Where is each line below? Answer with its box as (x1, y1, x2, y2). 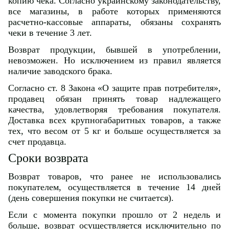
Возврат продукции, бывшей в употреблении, (8, 44, 221, 55)
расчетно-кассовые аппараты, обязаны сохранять (8, 17, 221, 28)
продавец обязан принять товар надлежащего (8, 94, 221, 104)
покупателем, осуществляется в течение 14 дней (8, 182, 221, 193)
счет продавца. (8, 136, 66, 147)
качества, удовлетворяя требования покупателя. (8, 104, 221, 115)
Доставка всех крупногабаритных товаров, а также (8, 115, 221, 126)
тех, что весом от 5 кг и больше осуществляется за (8, 126, 221, 136)
